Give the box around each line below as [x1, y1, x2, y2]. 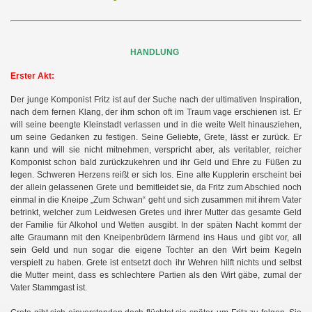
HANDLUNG [130, 47, 179, 58]
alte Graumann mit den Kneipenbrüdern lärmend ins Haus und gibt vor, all [10, 233, 302, 243]
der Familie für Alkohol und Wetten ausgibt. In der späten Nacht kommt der [10, 220, 302, 231]
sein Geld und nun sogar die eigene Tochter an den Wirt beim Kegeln [10, 245, 302, 256]
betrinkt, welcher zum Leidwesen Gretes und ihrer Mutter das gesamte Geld [10, 208, 302, 218]
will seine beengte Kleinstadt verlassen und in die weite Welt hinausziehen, [10, 120, 302, 130]
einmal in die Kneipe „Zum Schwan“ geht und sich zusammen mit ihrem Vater [10, 195, 302, 205]
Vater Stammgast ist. [10, 283, 87, 293]
